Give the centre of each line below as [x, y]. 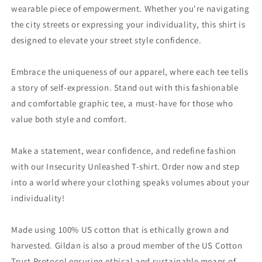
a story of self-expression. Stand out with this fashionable [125, 87]
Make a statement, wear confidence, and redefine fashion [124, 151]
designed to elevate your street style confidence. [106, 40]
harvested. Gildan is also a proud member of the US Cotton [127, 245]
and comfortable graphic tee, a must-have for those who [122, 103]
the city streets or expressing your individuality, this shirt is [128, 24]
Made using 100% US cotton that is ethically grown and [120, 230]
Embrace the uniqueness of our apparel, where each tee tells [130, 72]
